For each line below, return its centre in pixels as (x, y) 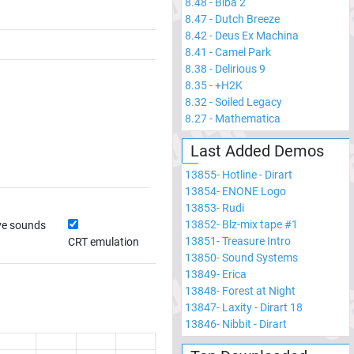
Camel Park (243, 52)
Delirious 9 (240, 68)
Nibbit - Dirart (254, 324)
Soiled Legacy (249, 102)
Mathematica (248, 118)
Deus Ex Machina (257, 35)
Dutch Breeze (247, 19)
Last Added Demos (257, 151)
